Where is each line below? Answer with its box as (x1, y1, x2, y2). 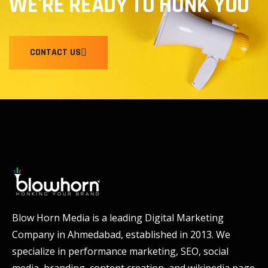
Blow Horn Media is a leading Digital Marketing (12, 211, 224, 225)
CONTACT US (30, 46, 81, 59)
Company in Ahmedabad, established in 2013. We (12, 228, 230, 242)
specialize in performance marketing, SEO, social (12, 245, 229, 258)
